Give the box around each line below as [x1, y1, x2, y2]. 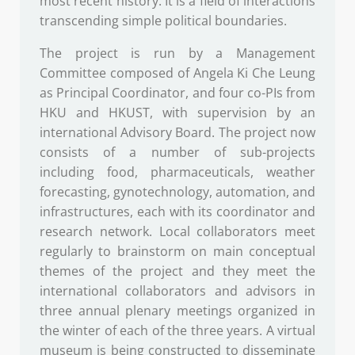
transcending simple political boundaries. [40, 12, 287, 30]
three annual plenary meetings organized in [40, 302, 315, 320]
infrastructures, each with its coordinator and [40, 203, 315, 221]
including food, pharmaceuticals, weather [40, 163, 315, 181]
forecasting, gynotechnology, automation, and [40, 183, 315, 201]
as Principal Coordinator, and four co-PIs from [40, 84, 315, 102]
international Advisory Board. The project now [40, 124, 315, 142]
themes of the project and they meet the [40, 262, 315, 281]
